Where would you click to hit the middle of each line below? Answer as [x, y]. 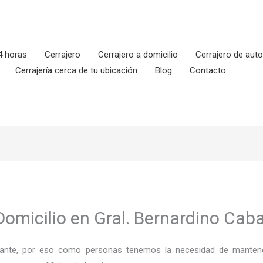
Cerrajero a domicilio [138, 55]
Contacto [208, 70]
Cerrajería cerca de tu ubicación [76, 70]
